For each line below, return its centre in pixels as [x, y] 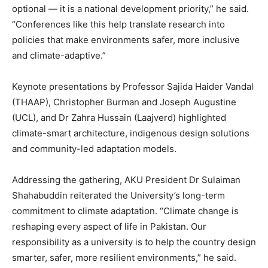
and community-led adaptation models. [94, 148]
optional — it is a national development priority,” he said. [130, 8]
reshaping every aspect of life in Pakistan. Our [109, 226]
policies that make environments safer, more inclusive [126, 39]
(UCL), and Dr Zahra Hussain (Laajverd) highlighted [119, 117]
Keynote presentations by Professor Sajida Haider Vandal [133, 86]
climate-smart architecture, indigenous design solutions [131, 133]
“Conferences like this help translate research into [118, 24]
